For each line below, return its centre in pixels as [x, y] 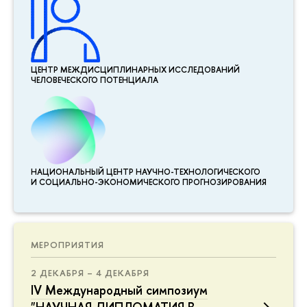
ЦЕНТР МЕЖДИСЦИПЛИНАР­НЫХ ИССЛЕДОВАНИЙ [135, 70]
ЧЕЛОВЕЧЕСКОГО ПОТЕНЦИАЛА [95, 81]
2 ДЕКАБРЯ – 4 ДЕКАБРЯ [90, 272]
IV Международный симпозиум [119, 290]
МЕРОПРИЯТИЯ [67, 244]
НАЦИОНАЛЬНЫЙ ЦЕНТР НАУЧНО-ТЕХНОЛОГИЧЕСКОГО [146, 172]
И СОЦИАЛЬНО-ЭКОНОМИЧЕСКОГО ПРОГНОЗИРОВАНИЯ [149, 183]
